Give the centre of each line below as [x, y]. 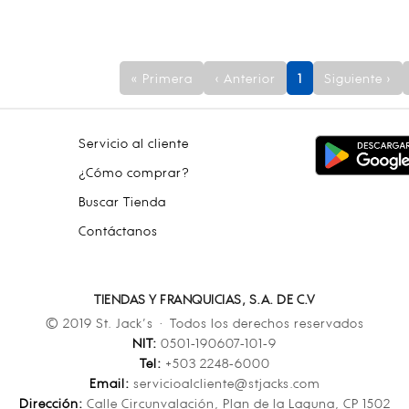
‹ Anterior [245, 78]
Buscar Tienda [122, 201]
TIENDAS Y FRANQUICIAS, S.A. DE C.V [204, 299]
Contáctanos [118, 230]
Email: [109, 383]
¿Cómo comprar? [134, 172]
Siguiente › [357, 78]
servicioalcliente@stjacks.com [225, 383]
